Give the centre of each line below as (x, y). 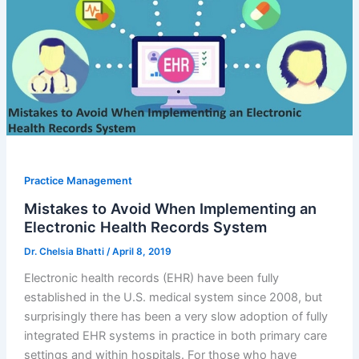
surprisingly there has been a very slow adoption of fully (175, 316)
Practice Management (78, 181)
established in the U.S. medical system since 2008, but (173, 297)
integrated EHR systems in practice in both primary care (175, 335)
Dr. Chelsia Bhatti (65, 251)
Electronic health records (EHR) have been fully (151, 278)
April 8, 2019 (141, 251)
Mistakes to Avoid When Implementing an (170, 208)
